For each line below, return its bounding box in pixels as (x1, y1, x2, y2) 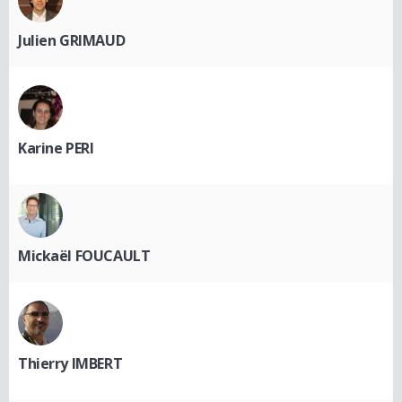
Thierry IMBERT (18, 354, 123, 374)
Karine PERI (18, 138, 94, 159)
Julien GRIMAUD (18, 31, 126, 51)
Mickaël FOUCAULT (18, 246, 151, 267)
